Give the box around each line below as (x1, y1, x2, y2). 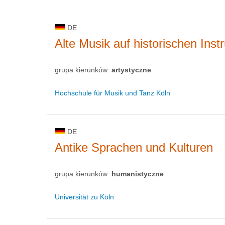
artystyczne (111, 65, 151, 74)
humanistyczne (111, 169, 164, 178)
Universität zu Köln (55, 192, 114, 201)
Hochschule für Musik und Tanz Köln (55, 88, 170, 97)
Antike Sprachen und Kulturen (55, 140, 213, 154)
